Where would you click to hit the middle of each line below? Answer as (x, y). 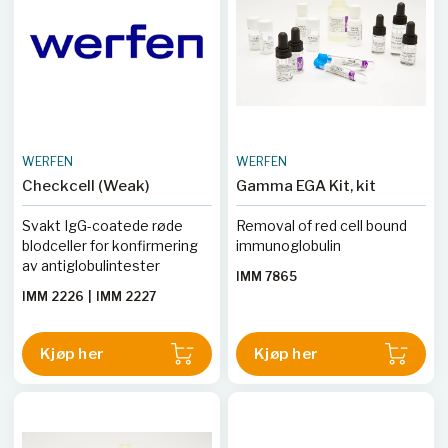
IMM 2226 (54, 296)
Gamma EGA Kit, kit (306, 186)
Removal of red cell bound (321, 225)
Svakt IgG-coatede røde (102, 225)
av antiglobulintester (91, 265)
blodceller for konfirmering (110, 245)
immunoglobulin (288, 245)
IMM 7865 (266, 276)
